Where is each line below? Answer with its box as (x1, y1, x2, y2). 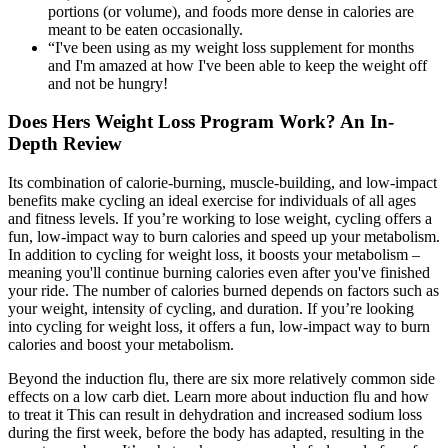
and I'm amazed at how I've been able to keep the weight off (48, 56, 427, 74)
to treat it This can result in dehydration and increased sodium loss (8, 406, 422, 424)
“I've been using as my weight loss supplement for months (48, 38, 414, 56)
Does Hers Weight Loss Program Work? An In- (8, 111, 394, 133)
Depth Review (8, 133, 122, 155)
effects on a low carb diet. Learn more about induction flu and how (8, 388, 429, 406)
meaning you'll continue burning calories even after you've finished (8, 264, 430, 282)
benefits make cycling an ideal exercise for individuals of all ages (8, 192, 416, 210)
